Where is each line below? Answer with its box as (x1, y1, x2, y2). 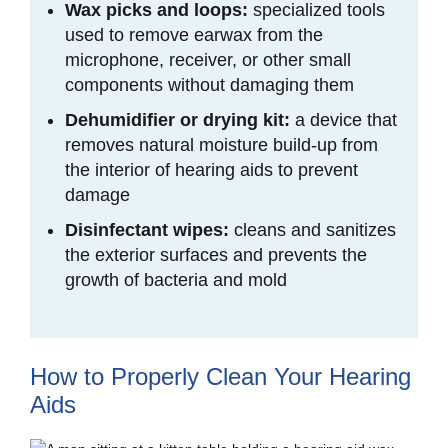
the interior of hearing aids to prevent (65, 159, 358, 180)
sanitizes (326, 219, 396, 240)
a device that (295, 109, 397, 130)
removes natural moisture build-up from (65, 134, 378, 155)
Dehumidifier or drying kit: (65, 109, 295, 130)
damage (65, 184, 135, 205)
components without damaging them (65, 74, 359, 95)
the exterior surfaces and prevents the (65, 244, 367, 265)
